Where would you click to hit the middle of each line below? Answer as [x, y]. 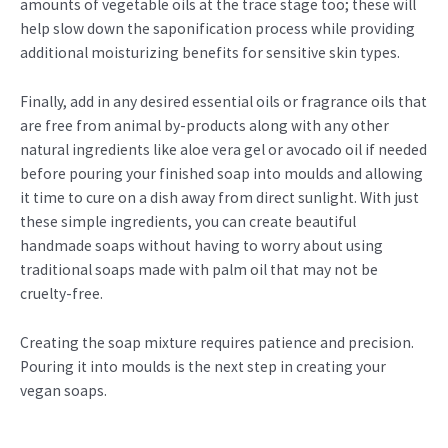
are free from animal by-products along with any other [204, 125]
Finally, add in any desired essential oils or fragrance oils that [223, 101]
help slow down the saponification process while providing [217, 29]
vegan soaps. [63, 390]
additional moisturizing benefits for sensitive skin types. [210, 53]
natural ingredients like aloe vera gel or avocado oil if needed [223, 149]
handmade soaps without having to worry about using [201, 245]
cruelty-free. [61, 293]
